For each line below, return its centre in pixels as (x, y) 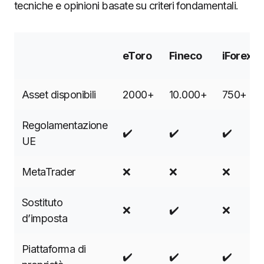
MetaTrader (49, 172)
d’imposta (45, 218)
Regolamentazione (65, 125)
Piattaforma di (54, 249)
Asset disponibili (59, 95)
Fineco (186, 56)
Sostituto (42, 202)
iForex (237, 56)
